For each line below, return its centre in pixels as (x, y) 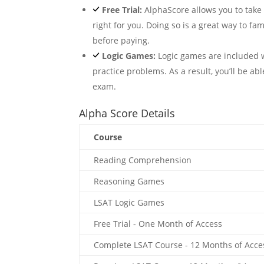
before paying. (122, 40)
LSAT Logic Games (129, 202)
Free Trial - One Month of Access (158, 224)
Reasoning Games (129, 181)
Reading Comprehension (143, 160)
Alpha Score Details (127, 113)
